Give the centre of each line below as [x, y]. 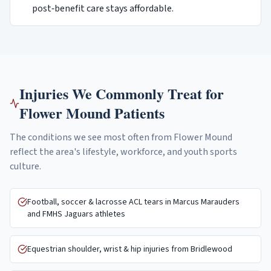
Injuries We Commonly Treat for [122, 93]
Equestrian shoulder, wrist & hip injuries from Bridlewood [130, 249]
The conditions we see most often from [92, 137]
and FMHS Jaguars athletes [76, 214]
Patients [138, 113]
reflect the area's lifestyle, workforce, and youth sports [123, 152]
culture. [25, 166]
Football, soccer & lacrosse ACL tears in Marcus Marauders [133, 202]
